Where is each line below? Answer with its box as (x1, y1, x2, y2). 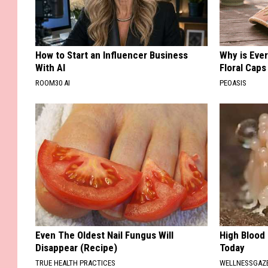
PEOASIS (220, 78, 247, 87)
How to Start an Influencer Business (35, 48, 188, 61)
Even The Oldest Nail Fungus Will (35, 229, 173, 241)
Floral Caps (220, 61, 267, 74)
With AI (35, 61, 65, 74)
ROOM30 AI (35, 78, 70, 87)
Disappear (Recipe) (35, 241, 117, 254)
